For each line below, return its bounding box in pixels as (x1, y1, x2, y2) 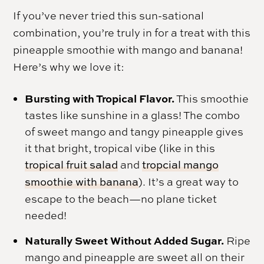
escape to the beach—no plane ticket (25, 192, 217, 206)
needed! (25, 208, 67, 223)
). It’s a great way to (138, 174, 239, 189)
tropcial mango (142, 157, 219, 173)
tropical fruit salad (25, 157, 118, 173)
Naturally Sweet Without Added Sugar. (25, 233, 225, 249)
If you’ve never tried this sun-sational (13, 8, 204, 23)
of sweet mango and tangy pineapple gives (25, 124, 244, 139)
